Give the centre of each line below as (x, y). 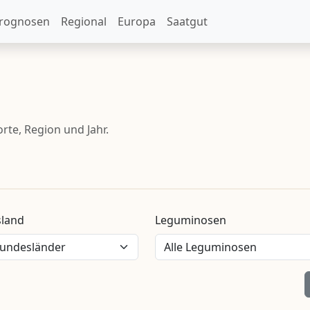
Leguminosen (191, 220)
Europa (137, 21)
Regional (84, 21)
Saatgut (187, 21)
